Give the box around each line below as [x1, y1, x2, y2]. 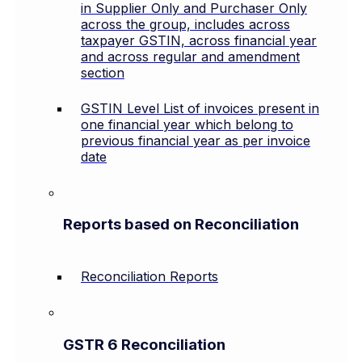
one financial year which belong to [81, 116, 293, 133]
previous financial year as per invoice [81, 132, 310, 149]
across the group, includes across [81, 15, 290, 32]
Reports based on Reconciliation [63, 215, 299, 234]
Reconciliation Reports [81, 268, 218, 285]
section [81, 64, 124, 81]
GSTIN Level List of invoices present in [81, 99, 319, 116]
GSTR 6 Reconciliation [63, 335, 225, 354]
